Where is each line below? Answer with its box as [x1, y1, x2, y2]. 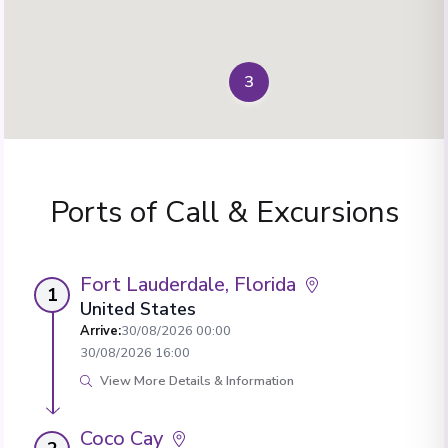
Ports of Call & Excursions [49, 191, 399, 233]
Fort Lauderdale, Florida [80, 270, 296, 298]
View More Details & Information [100, 371, 294, 390]
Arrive [80, 321, 118, 340]
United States [80, 296, 196, 321]
